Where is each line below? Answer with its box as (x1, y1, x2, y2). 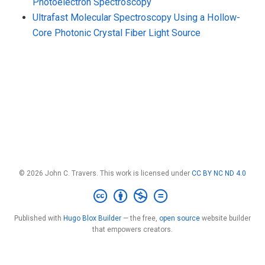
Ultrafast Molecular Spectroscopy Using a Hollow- (33, 11, 240, 23)
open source (159, 214, 200, 222)
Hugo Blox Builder (63, 214, 121, 222)
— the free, (121, 214, 159, 222)
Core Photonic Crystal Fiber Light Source (33, 27, 201, 38)
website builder (200, 214, 251, 222)
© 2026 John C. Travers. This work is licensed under (19, 169, 192, 177)
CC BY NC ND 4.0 (192, 169, 246, 177)
